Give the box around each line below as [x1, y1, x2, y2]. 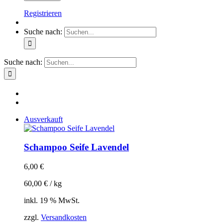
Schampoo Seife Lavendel [24, 142, 129, 153]
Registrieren [24, 9, 62, 17]
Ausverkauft [24, 114, 63, 123]
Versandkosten [41, 213, 87, 222]
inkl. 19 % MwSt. [24, 196, 80, 205]
